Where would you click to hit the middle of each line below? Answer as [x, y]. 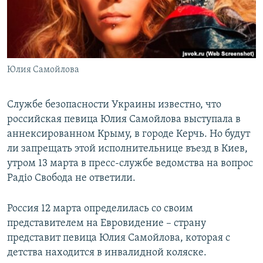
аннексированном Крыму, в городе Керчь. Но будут [129, 134]
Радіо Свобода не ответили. [71, 178]
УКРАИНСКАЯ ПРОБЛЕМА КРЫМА [77, 74]
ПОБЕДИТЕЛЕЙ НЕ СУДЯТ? [65, 11]
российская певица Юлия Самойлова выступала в [124, 120]
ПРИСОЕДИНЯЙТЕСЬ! [48, 10]
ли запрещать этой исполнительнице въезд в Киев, [127, 149]
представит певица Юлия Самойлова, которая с [119, 238]
